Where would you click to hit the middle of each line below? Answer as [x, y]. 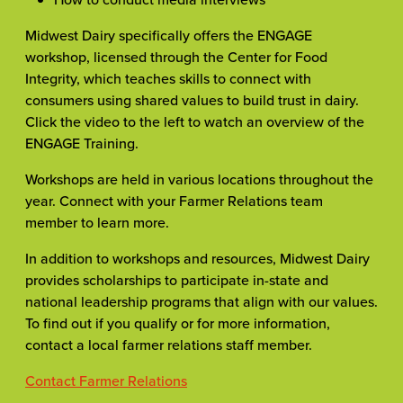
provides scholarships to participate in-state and [177, 279]
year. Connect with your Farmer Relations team [174, 200]
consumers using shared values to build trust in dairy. [192, 99]
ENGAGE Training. [82, 143]
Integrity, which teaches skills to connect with [168, 78]
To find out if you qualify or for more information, [178, 322]
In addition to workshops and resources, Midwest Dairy [197, 258]
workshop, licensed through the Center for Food [176, 56]
